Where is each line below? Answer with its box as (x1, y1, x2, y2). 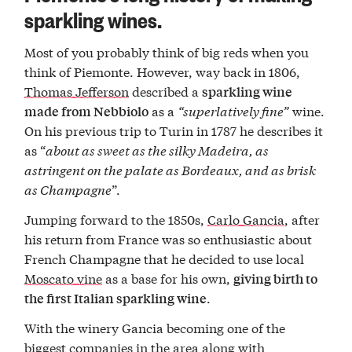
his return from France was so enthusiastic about (24, 229, 313, 247)
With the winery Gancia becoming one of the (24, 317, 286, 336)
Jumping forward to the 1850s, (24, 209, 208, 228)
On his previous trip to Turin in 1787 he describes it (24, 121, 324, 140)
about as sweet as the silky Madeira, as (46, 141, 269, 159)
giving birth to (233, 269, 318, 288)
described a (129, 82, 203, 101)
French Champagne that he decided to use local (24, 248, 305, 267)
